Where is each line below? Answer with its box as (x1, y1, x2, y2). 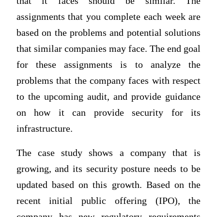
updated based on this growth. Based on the (16, 179, 201, 190)
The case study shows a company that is (16, 147, 201, 158)
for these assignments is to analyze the (16, 60, 201, 70)
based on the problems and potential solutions (16, 28, 201, 38)
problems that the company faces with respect (16, 76, 201, 86)
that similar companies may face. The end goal (16, 44, 201, 54)
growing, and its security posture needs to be (16, 163, 201, 174)
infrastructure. (16, 124, 73, 134)
